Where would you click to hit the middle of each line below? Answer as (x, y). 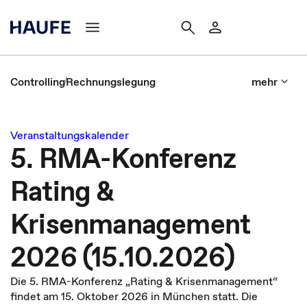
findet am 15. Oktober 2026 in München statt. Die (134, 296)
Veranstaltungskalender (70, 135)
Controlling (38, 82)
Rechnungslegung (111, 82)
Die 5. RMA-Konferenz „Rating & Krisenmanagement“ (144, 281)
